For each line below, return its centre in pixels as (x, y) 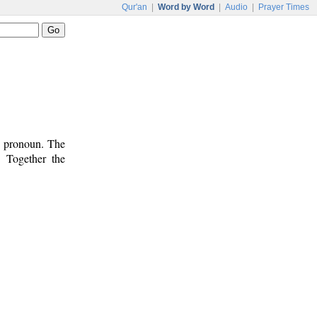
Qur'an (134, 7)
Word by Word (186, 7)
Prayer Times (284, 7)
